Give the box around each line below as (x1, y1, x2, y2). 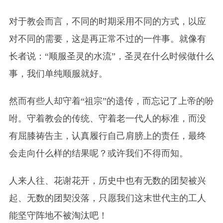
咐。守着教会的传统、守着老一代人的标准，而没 (8, 113, 206, 123)
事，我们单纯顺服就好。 (8, 68, 108, 79)
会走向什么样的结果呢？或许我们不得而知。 (8, 148, 188, 158)
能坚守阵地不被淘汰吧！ (8, 210, 108, 221)
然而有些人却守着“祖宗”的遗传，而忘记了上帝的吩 (8, 96, 214, 106)
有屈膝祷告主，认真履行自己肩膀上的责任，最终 (8, 130, 206, 141)
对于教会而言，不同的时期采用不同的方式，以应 (8, 16, 206, 26)
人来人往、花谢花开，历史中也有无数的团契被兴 (8, 175, 206, 186)
